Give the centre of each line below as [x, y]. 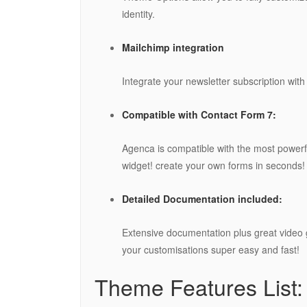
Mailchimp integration [173, 47]
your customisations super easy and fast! [211, 249]
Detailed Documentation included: [202, 198]
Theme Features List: [199, 286]
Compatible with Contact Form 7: [199, 114]
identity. [138, 13]
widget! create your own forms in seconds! [213, 165]
